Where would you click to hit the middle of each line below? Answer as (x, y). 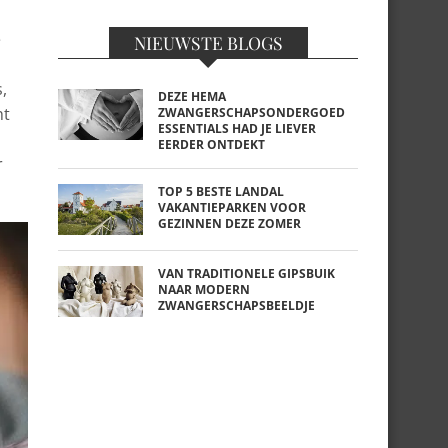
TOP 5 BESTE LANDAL (221, 191)
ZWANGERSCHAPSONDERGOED (251, 112)
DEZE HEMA (192, 96)
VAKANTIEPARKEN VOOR (232, 207)
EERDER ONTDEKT (211, 144)
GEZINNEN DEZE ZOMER (229, 223)
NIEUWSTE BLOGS (208, 42)
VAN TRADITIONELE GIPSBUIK (246, 273)
